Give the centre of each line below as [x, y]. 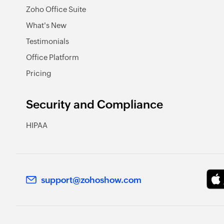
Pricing [39, 73]
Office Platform [52, 57]
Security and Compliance [94, 104]
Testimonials [47, 41]
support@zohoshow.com [91, 180]
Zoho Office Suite [56, 9]
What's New [46, 25]
